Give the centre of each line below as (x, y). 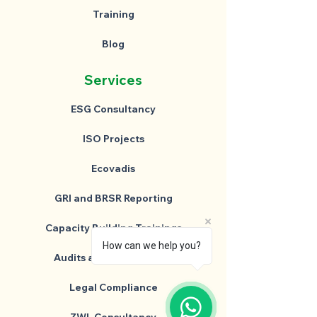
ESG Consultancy (113, 109)
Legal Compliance (113, 287)
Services (113, 80)
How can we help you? (152, 246)
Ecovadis (113, 168)
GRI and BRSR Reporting (113, 198)
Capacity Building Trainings (113, 228)
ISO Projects (113, 139)
